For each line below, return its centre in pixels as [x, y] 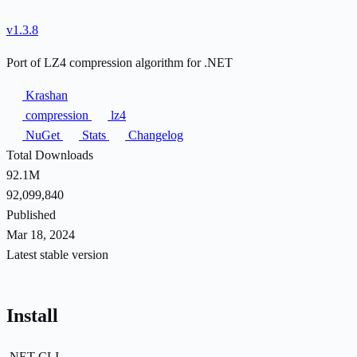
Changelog [154, 135]
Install [32, 315]
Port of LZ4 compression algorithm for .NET [120, 62]
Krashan [45, 95]
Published [31, 214]
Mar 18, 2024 [41, 234]
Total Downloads [50, 155]
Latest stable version [57, 254]
